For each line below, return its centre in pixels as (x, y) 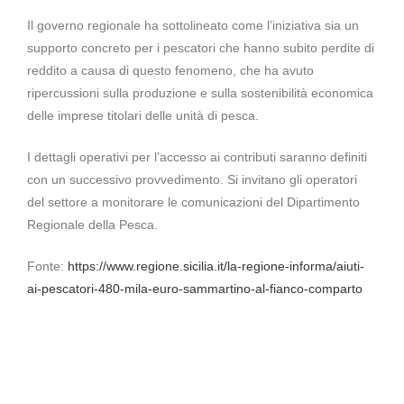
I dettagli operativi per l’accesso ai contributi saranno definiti (197, 157)
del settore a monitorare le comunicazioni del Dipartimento (193, 202)
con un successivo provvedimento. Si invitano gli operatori (192, 180)
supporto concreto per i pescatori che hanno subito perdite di (201, 48)
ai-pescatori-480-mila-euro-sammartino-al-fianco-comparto (195, 289)
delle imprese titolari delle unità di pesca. (143, 116)
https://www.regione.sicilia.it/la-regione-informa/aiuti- (216, 266)
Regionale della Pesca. (92, 225)
